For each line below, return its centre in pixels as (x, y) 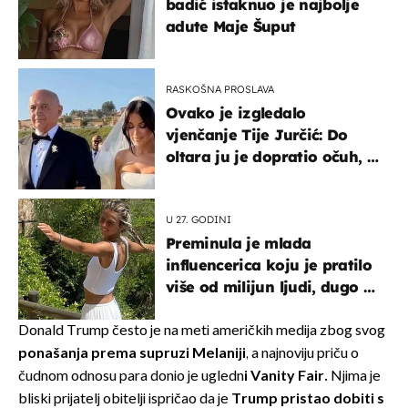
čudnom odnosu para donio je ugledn (131, 376)
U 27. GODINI (199, 219)
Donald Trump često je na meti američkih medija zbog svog (202, 331)
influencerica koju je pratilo (269, 265)
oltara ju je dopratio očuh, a (271, 156)
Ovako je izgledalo (236, 112)
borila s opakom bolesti (253, 308)
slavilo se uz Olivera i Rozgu (271, 178)
